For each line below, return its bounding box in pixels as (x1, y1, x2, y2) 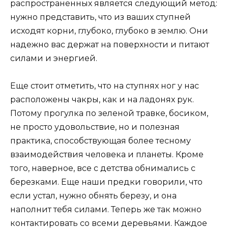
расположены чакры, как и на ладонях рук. (10, 95, 194, 105)
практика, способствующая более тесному (10, 136, 191, 146)
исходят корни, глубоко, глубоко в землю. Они (10, 25, 208, 36)
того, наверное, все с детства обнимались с (10, 163, 195, 174)
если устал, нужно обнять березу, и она (10, 191, 177, 201)
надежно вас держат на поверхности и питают (10, 39, 209, 49)
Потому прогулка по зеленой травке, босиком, (10, 108, 208, 119)
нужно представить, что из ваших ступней (10, 12, 191, 22)
